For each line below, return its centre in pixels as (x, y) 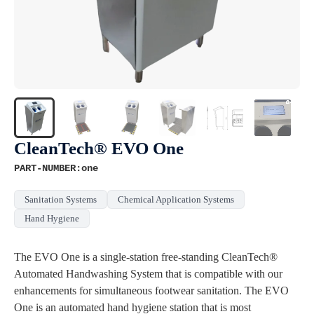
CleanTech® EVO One (99, 148)
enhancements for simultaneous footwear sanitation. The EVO (151, 290)
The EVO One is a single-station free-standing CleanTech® (146, 257)
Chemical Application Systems (176, 199)
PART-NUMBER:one (56, 168)
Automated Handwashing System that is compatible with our (148, 273)
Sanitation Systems (61, 199)
